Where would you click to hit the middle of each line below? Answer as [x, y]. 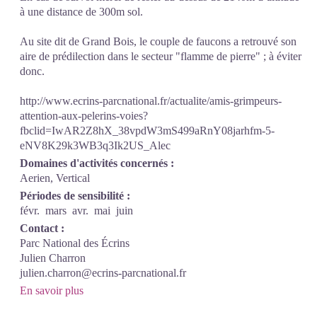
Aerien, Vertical [55, 178]
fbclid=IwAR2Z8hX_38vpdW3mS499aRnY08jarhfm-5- [147, 130]
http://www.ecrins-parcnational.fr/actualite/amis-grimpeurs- [151, 100]
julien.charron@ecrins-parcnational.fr [103, 272]
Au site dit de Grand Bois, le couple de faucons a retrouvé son [158, 41]
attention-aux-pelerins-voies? [84, 115]
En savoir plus [52, 290]
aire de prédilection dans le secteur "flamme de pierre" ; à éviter [161, 56]
